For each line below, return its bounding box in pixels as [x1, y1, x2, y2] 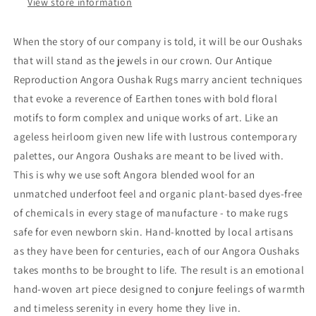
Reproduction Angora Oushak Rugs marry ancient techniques [13, 73, 303, 87]
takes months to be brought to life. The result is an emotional [13, 263, 305, 277]
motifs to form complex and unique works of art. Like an [13, 111, 279, 125]
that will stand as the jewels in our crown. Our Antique [13, 54, 273, 68]
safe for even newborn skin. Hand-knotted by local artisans [13, 225, 293, 239]
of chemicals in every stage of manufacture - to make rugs [13, 206, 288, 220]
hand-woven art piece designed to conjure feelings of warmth [13, 282, 305, 296]
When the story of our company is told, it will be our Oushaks [13, 35, 303, 49]
